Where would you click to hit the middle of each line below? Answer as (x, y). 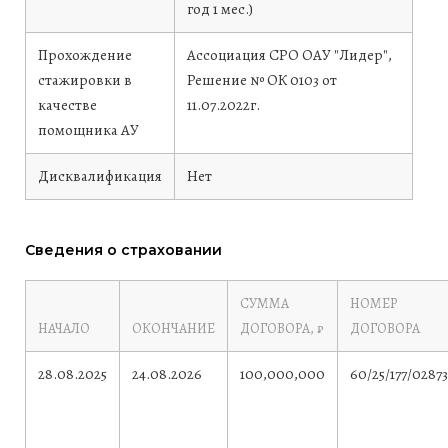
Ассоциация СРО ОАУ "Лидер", (289, 55)
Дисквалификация (100, 176)
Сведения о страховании (123, 250)
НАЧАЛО (64, 328)
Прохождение (85, 55)
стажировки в (85, 80)
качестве (67, 105)
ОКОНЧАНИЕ (173, 328)
